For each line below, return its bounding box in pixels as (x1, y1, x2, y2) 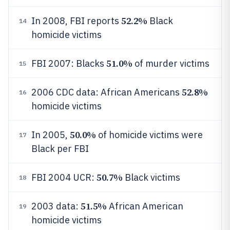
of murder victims (132, 57, 209, 69)
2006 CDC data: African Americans (31, 86, 182, 98)
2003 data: (31, 200, 81, 212)
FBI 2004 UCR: (31, 171, 97, 183)
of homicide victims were (95, 129, 203, 141)
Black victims (122, 171, 180, 183)
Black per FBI (31, 143, 89, 155)
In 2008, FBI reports (31, 15, 121, 27)
